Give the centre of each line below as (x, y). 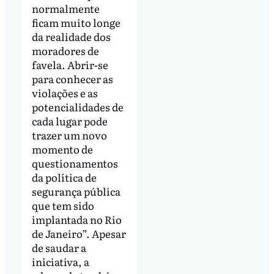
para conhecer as (72, 78)
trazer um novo (69, 135)
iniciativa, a (60, 261)
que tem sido (63, 205)
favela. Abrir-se (70, 64)
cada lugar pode (69, 120)
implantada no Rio (76, 219)
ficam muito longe (76, 22)
